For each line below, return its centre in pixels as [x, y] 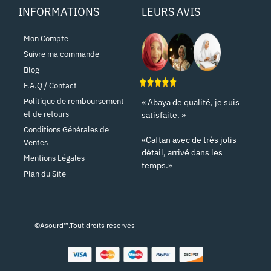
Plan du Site [45, 174]
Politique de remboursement [74, 102]
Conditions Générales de [66, 130]
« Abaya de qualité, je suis [191, 103]
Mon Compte [46, 39]
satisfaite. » [164, 115]
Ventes [36, 143]
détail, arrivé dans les [182, 153]
